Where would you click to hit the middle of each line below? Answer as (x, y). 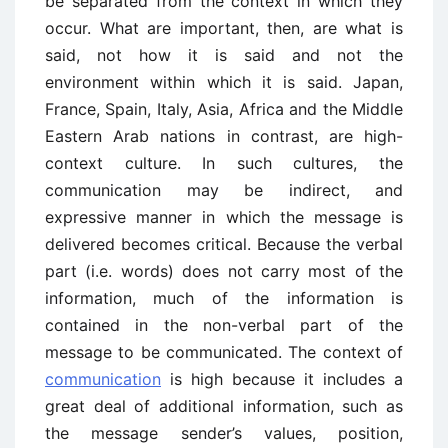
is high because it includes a (282, 379)
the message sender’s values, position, (224, 433)
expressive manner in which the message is (224, 217)
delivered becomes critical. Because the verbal (224, 244)
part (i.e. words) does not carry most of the (224, 271)
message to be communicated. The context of (224, 352)
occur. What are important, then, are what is (224, 28)
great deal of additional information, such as (224, 406)
